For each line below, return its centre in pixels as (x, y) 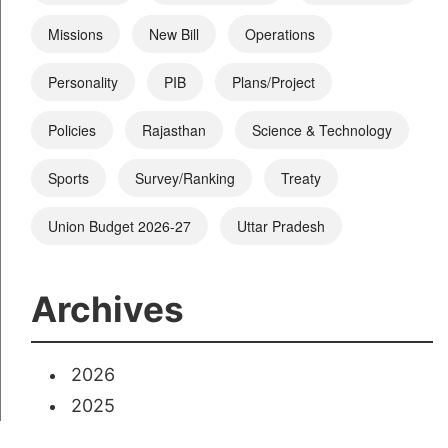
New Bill (174, 33)
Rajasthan (174, 129)
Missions (75, 33)
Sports (68, 177)
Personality (83, 81)
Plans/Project (273, 81)
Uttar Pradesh (281, 225)
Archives (107, 308)
